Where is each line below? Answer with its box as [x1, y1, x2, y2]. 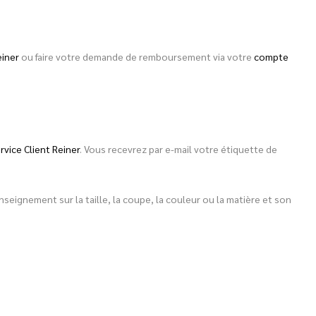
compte [254, 50, 288, 63]
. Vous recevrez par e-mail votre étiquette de [80, 142, 277, 155]
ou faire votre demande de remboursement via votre [19, 50, 254, 63]
